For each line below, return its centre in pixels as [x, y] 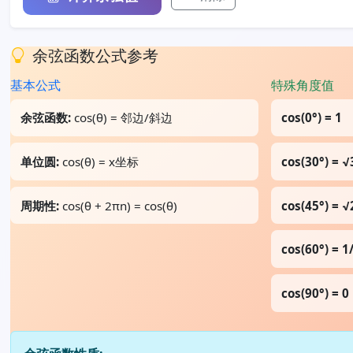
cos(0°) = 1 [311, 118]
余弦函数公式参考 [96, 55]
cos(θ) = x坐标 [99, 161]
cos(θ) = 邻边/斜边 [122, 118]
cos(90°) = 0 [315, 293]
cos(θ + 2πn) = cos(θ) [119, 205]
